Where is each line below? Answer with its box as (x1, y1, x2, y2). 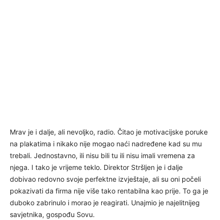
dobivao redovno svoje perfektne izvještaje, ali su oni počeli (10, 174, 201, 183)
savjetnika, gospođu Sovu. (10, 210, 95, 219)
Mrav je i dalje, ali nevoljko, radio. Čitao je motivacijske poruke (10, 127, 208, 136)
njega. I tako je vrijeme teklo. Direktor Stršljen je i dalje (10, 163, 183, 171)
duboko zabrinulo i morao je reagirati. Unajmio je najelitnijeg (10, 198, 200, 207)
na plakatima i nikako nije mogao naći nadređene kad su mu (10, 139, 202, 148)
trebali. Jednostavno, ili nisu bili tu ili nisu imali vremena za (10, 151, 195, 160)
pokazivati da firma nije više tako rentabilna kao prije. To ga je (10, 186, 208, 195)
